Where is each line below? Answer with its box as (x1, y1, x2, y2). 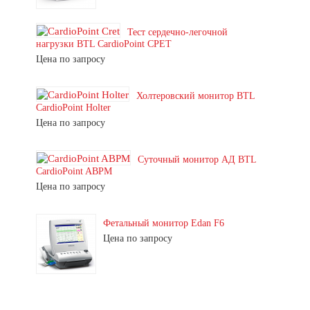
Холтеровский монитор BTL (136, 91, 255, 101)
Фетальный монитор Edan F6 (103, 218, 224, 228)
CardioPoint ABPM (36, 166, 112, 176)
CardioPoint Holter (36, 102, 111, 113)
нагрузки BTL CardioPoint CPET (36, 39, 172, 49)
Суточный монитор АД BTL (138, 154, 256, 165)
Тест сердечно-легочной (127, 27, 228, 37)
